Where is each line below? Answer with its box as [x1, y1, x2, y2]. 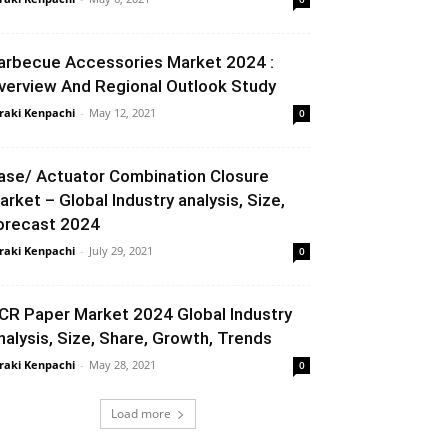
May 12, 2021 [89, 105, 156, 120]
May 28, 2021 [89, 357, 156, 372]
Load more [111, 405, 171, 422]
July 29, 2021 [89, 243, 153, 258]
